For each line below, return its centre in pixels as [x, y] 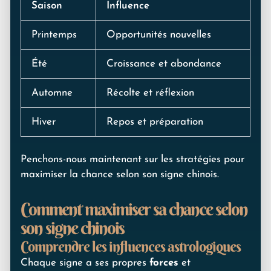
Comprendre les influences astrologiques [131, 246]
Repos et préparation [155, 122]
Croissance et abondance [164, 64]
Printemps [54, 34]
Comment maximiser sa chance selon [134, 209]
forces [164, 263]
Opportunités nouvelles [159, 34]
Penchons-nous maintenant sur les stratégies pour [132, 160]
